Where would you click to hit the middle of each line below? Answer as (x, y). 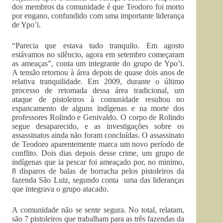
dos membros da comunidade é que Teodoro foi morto (98, 6)
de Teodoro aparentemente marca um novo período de (98, 144)
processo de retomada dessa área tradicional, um (98, 90)
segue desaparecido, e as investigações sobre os (98, 126)
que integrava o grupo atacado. (60, 189)
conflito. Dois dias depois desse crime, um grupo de (98, 153)
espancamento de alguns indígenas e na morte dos (98, 108)
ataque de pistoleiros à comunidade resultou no (98, 99)
